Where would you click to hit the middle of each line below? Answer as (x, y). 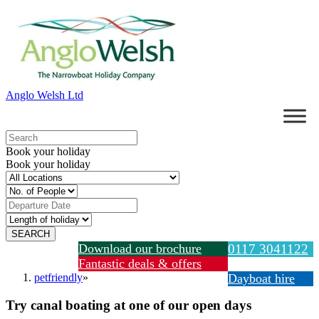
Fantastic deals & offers (140, 263)
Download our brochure (140, 249)
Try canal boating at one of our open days (129, 305)
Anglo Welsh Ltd (45, 95)
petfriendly (58, 277)
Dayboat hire (261, 278)
